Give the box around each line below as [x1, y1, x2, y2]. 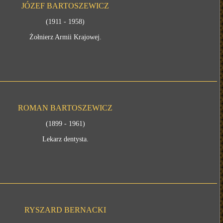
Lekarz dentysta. [42, 135, 89, 143]
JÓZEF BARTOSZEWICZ [21, 1, 110, 10]
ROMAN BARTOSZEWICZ [18, 104, 113, 112]
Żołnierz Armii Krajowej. [29, 33, 102, 41]
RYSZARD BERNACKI [24, 206, 107, 214]
